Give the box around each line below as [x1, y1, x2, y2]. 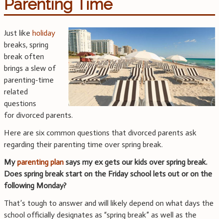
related [4, 87, 28, 97]
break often [4, 52, 44, 62]
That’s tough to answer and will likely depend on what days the [4, 198, 214, 208]
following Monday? [4, 181, 66, 191]
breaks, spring [4, 40, 48, 50]
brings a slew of [4, 64, 56, 73]
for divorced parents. [4, 110, 73, 120]
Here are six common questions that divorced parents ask [4, 128, 197, 138]
